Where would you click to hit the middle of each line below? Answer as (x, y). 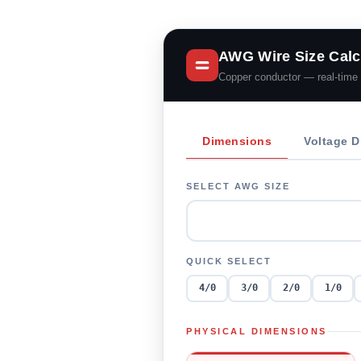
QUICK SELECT (229, 261)
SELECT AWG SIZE (238, 186)
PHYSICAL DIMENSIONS (257, 331)
